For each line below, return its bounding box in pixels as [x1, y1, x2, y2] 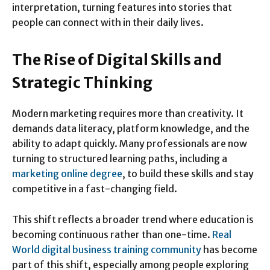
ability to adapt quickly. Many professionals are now [12, 137, 247, 150]
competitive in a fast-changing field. [12, 183, 177, 195]
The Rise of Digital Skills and [12, 50, 222, 70]
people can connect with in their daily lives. [12, 16, 204, 29]
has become [201, 243, 257, 256]
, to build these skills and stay [122, 168, 254, 180]
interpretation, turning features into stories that [12, 1, 232, 14]
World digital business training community [12, 243, 201, 256]
